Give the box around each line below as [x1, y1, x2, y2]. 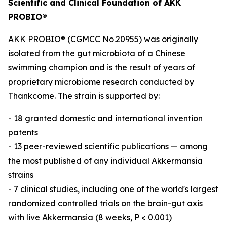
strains [8, 170, 33, 180]
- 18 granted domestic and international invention [8, 113, 203, 123]
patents [8, 127, 38, 137]
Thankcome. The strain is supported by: [8, 91, 160, 101]
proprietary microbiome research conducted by [8, 77, 194, 87]
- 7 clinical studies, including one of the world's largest [8, 184, 218, 194]
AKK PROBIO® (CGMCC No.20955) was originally [8, 34, 198, 44]
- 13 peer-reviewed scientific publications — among [8, 141, 208, 152]
